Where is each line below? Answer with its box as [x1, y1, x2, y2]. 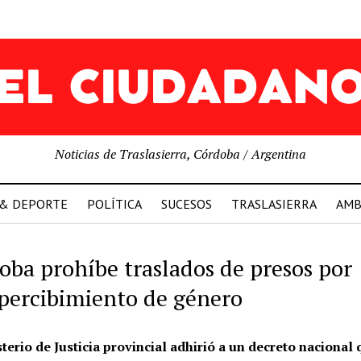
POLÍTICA [86, 196, 142, 212]
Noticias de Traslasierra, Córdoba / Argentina [55, 145, 306, 163]
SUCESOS [160, 196, 212, 212]
